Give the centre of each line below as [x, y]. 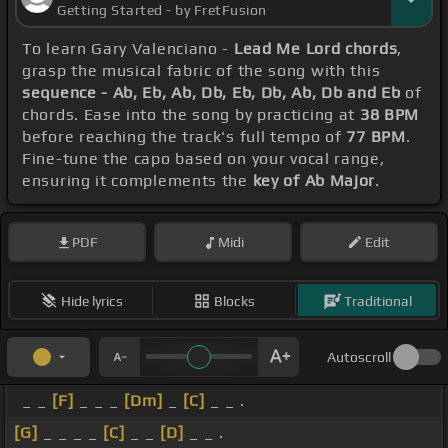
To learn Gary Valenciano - [128, 49]
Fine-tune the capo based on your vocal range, [203, 159]
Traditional [377, 300]
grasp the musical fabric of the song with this [201, 71]
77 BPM [376, 137]
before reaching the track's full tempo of [184, 137]
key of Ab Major [314, 181]
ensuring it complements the [137, 181]
